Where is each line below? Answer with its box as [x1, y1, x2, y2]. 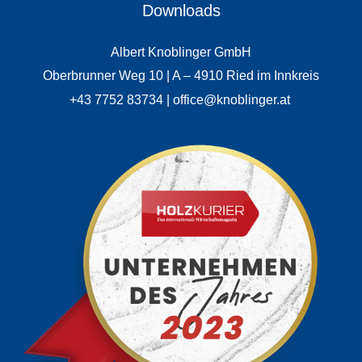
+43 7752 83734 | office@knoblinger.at [69, 93, 290, 107]
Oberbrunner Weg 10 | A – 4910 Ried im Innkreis [43, 69, 319, 83]
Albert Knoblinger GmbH [111, 44, 251, 59]
